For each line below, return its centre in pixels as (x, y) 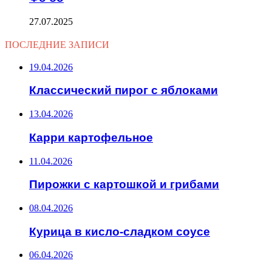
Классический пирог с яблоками (124, 90)
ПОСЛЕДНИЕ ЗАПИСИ (57, 44)
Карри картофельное (91, 137)
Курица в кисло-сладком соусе (120, 231)
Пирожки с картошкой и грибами (124, 185)
